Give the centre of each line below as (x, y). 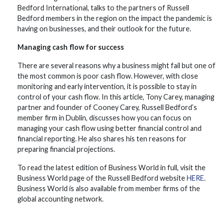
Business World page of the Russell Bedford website (102, 178)
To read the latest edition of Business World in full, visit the (111, 167)
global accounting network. (60, 199)
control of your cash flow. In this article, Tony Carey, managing (116, 97)
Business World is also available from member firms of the (109, 188)
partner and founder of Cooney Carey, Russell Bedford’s (107, 107)
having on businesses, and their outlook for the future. (104, 29)
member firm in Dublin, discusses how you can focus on (104, 118)
